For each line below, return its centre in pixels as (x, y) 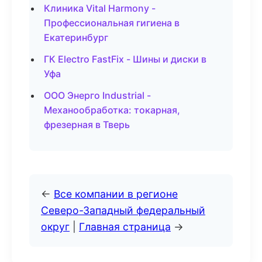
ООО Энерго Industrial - (97, 95)
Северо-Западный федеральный (123, 210)
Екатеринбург (76, 37)
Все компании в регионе (116, 194)
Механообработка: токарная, (112, 110)
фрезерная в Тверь (87, 125)
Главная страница (125, 227)
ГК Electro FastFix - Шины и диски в (125, 59)
